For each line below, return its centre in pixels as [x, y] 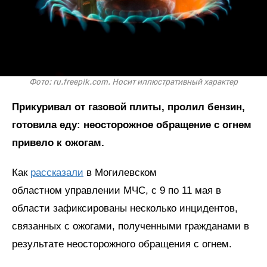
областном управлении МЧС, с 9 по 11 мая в [117, 190]
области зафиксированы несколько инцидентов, [125, 208]
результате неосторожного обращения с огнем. [122, 244]
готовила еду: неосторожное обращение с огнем [132, 125]
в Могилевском [120, 173]
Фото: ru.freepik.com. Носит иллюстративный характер [133, 82]
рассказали [57, 173]
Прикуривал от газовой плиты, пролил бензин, [128, 107]
